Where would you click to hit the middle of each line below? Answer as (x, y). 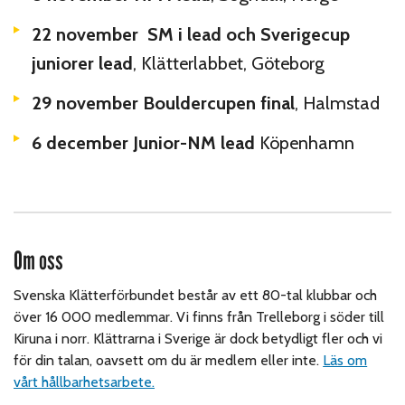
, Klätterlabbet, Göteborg (229, 63)
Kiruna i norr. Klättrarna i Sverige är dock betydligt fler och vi (198, 338)
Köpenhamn (305, 142)
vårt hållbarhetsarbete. (85, 381)
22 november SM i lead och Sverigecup (191, 34)
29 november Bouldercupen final (163, 103)
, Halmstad (337, 103)
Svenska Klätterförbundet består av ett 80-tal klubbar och (196, 295)
